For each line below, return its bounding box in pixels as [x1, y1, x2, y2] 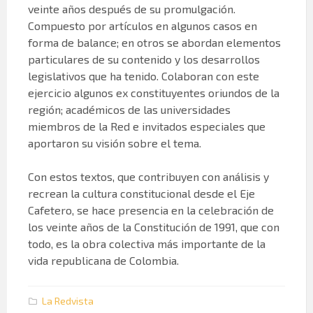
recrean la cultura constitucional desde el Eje [28, 186, 255, 200]
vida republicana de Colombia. [28, 253, 179, 267]
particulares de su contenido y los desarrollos [28, 52, 260, 66]
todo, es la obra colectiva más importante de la [28, 236, 265, 250]
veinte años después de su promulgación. [28, 1, 235, 15]
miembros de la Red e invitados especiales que [28, 119, 265, 133]
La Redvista [42, 294, 94, 307]
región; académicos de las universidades [28, 102, 231, 116]
